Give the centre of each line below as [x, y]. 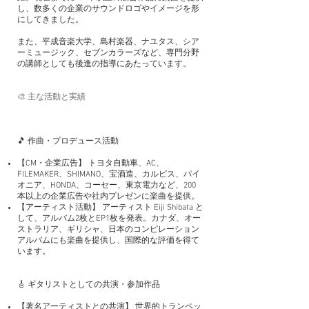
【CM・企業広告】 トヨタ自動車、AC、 [91, 163]
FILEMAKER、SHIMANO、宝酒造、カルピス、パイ [109, 174]
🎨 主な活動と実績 [51, 97]
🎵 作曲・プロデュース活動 [68, 141]
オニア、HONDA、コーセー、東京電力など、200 [107, 185]
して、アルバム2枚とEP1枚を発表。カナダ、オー [109, 218]
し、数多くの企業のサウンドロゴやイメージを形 [108, 9]
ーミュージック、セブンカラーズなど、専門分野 [108, 53]
